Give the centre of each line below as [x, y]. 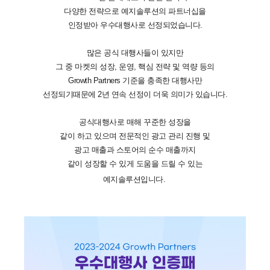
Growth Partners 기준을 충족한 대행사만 [135, 80]
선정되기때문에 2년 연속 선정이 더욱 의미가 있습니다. [135, 94]
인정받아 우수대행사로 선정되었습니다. [135, 25]
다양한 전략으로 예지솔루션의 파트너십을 [135, 11]
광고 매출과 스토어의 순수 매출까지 [135, 149]
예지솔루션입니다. [134, 179]
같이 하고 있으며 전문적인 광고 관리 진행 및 [135, 136]
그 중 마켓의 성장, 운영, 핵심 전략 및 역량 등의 [135, 66]
